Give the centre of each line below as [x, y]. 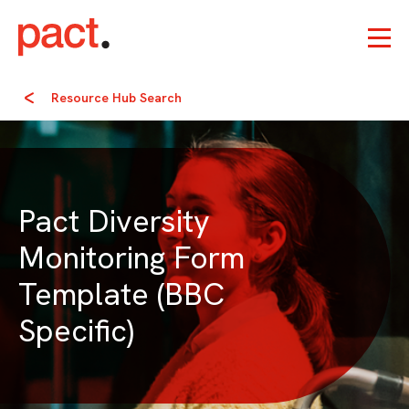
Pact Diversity [114, 221]
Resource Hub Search [116, 98]
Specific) [76, 331]
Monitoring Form [131, 258]
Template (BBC [121, 294]
